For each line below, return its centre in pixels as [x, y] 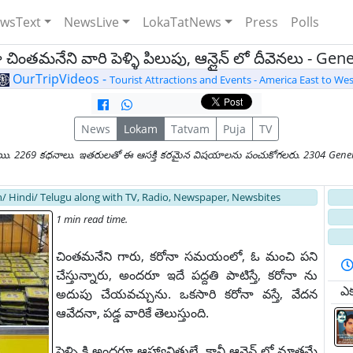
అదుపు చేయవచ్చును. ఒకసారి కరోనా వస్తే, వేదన [187, 294]
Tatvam [190, 129]
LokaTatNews [182, 22]
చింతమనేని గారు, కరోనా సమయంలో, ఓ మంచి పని [187, 256]
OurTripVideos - [59, 79]
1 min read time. [92, 219]
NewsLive [92, 22]
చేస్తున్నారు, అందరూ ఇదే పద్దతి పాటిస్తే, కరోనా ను [187, 275]
